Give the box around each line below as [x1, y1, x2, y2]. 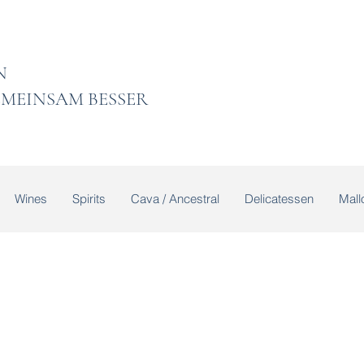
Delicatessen [244, 191, 314, 206]
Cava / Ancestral [130, 191, 219, 206]
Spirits [71, 191, 106, 206]
